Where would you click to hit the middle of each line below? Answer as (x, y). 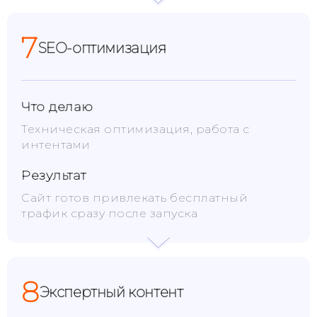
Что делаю (57, 107)
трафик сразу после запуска (109, 213)
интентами (56, 145)
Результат (54, 175)
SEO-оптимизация (102, 48)
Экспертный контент (111, 292)
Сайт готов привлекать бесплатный (134, 198)
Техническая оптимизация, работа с (136, 129)
